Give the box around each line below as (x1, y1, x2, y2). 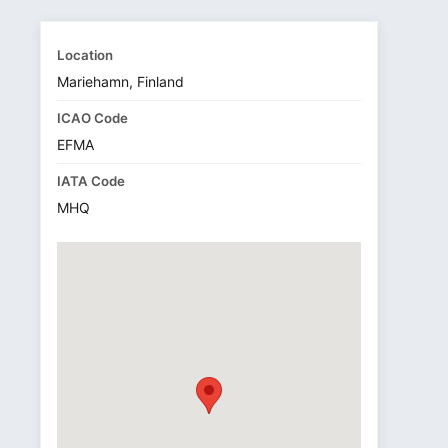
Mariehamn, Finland (57, 73, 184, 90)
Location (57, 47, 113, 63)
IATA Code (57, 173, 125, 189)
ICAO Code (57, 110, 128, 126)
